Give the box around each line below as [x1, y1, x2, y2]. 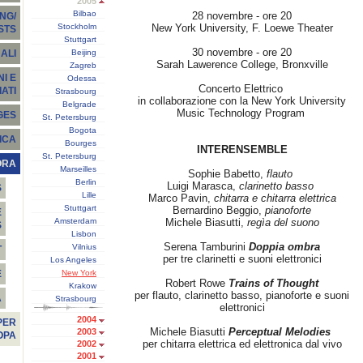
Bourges [65, 139, 96, 147]
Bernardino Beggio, [169, 204, 265, 216]
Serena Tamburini [164, 241, 249, 253]
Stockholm [58, 22, 96, 31]
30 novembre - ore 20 [192, 46, 292, 58]
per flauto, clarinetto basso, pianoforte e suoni [135, 289, 349, 301]
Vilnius [72, 242, 96, 251]
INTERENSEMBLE [196, 143, 288, 156]
